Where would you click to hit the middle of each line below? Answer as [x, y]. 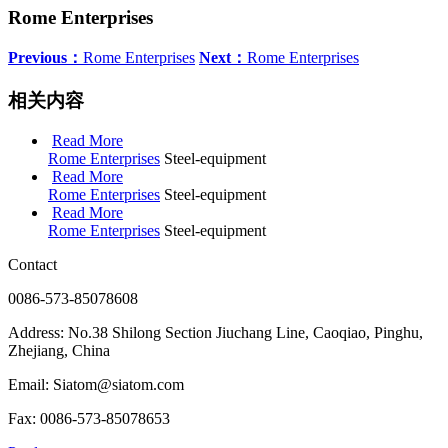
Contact [32, 265]
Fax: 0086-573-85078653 [89, 419]
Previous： [45, 57]
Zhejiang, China [59, 351]
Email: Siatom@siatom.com [96, 385]
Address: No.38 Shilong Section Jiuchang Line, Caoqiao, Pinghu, [215, 333]
